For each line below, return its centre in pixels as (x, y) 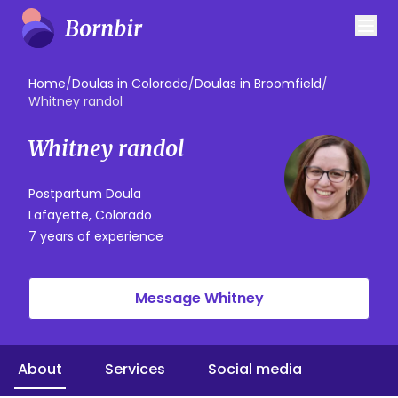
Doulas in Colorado (130, 84)
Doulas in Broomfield (258, 84)
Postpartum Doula (85, 194)
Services (135, 369)
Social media (255, 369)
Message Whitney (199, 298)
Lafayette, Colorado (90, 215)
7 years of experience (96, 236)
